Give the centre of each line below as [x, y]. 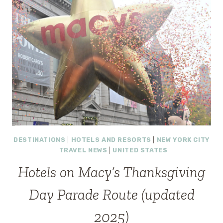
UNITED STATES [140, 150]
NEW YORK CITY [183, 139]
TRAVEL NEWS [83, 150]
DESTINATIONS [40, 139]
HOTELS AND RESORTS [111, 139]
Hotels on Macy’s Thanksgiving [111, 172]
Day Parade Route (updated [111, 195]
